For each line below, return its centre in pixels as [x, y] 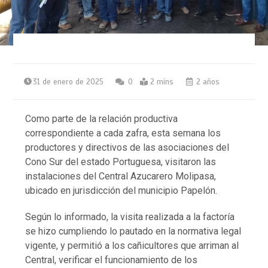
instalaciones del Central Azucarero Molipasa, [121, 176]
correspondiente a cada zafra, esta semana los [123, 133]
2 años [207, 82]
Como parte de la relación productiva [102, 118]
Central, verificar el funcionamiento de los [112, 260]
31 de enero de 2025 [68, 82]
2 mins [162, 82]
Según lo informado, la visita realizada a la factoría [130, 217]
